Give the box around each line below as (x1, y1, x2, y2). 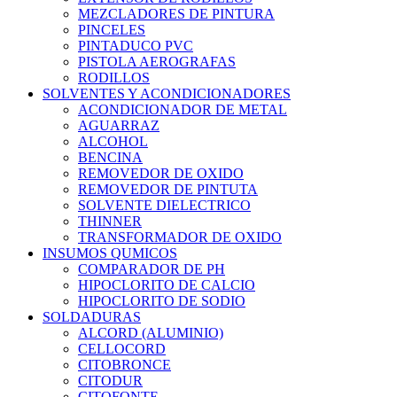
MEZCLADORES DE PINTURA (78, 6, 275, 22)
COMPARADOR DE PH (78, 261, 225, 277)
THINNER (78, 214, 142, 230)
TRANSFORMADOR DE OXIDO (78, 230, 282, 245)
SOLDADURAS (43, 309, 141, 325)
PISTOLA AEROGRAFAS (78, 54, 236, 70)
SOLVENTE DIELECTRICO (78, 198, 251, 214)
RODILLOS (78, 70, 150, 86)
